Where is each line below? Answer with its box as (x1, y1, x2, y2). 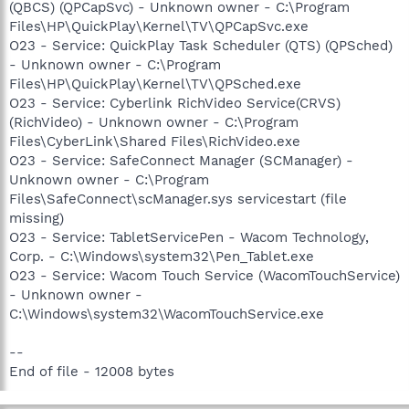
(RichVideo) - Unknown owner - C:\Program (9, 113, 299, 131)
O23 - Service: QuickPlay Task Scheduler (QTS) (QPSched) (9, 37, 393, 54)
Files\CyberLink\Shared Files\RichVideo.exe (9, 132, 300, 150)
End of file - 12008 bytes (9, 362, 174, 380)
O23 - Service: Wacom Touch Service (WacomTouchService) (9, 267, 400, 284)
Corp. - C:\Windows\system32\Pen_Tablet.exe (9, 247, 314, 265)
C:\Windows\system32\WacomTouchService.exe (9, 305, 324, 322)
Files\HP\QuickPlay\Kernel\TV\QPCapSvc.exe (9, 17, 309, 35)
